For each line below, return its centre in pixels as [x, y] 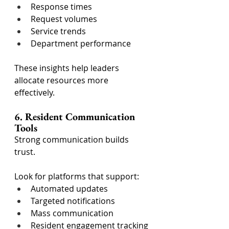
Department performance [81, 43]
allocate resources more [62, 80]
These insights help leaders [68, 68]
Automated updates [69, 189]
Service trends [58, 31]
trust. [25, 152]
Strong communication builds [73, 140]
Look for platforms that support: [77, 176]
